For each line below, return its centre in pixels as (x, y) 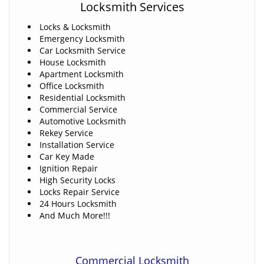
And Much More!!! (75, 215)
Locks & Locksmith (75, 27)
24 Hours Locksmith (78, 204)
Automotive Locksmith (83, 121)
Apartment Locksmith (82, 74)
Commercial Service (78, 109)
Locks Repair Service (80, 192)
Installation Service (77, 145)
